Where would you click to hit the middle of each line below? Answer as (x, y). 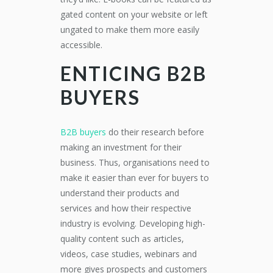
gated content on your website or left (134, 14)
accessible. (81, 45)
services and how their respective (126, 208)
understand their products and (120, 193)
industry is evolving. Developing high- (133, 223)
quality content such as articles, (122, 239)
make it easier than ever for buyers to (135, 178)
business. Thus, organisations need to (135, 162)
